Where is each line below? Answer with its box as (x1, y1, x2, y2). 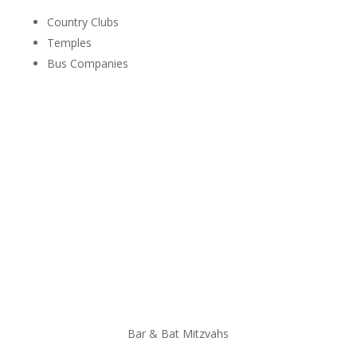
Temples (46, 35, 92, 51)
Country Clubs (46, 14, 119, 30)
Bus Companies (46, 56, 128, 72)
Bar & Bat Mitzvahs (127, 326, 229, 342)
